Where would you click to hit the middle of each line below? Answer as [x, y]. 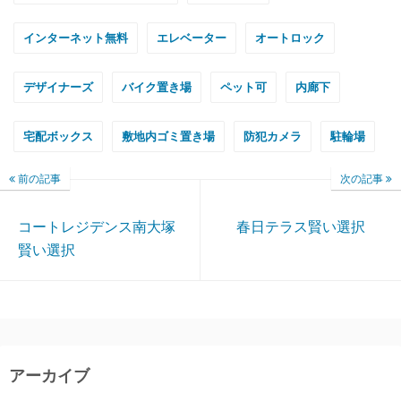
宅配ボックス [58, 136]
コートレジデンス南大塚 [97, 226]
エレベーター [192, 38]
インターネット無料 [76, 38]
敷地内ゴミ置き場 [168, 136]
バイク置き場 [157, 87]
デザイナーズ [58, 87]
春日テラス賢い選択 [301, 226]
